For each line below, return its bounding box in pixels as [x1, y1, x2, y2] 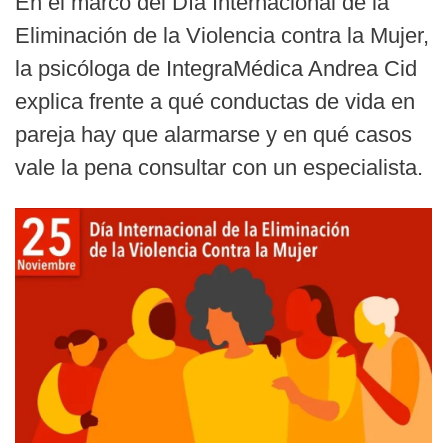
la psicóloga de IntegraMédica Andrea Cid [15, 56, 417, 81]
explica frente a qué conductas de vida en [15, 89, 415, 114]
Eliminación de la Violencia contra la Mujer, [15, 23, 429, 48]
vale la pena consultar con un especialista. [15, 155, 423, 180]
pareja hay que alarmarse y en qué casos [15, 122, 412, 147]
